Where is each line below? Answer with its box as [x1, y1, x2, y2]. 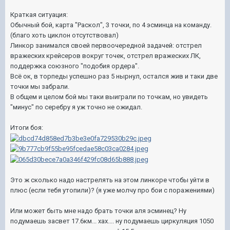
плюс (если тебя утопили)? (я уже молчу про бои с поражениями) [10, 186, 215, 194]
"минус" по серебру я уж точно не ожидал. [10, 103, 142, 111]
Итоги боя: [10, 124, 43, 131]
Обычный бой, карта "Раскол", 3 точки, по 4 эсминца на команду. [10, 21, 212, 29]
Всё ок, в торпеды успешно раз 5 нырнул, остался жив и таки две [10, 72, 218, 80]
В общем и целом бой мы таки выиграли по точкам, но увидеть [10, 93, 208, 101]
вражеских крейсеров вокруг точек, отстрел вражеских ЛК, [10, 52, 201, 60]
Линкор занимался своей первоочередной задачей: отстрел [10, 42, 202, 49]
